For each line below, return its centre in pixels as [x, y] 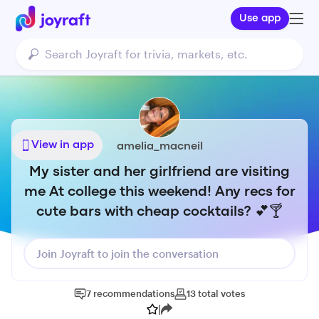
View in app [63, 145]
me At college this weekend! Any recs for [159, 192]
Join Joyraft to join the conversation [127, 253]
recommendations [134, 293]
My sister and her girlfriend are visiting [159, 172]
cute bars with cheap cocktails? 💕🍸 [159, 212]
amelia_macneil [159, 147]
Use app [260, 19]
